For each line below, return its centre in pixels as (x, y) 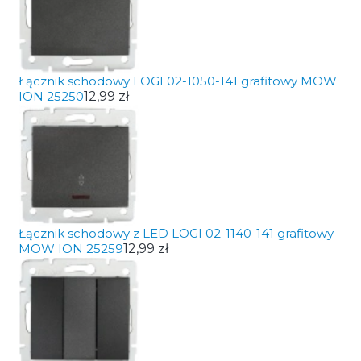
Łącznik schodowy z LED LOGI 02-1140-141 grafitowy (176, 233)
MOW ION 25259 (71, 249)
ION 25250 (51, 96)
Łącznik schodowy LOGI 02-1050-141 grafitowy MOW (177, 81)
